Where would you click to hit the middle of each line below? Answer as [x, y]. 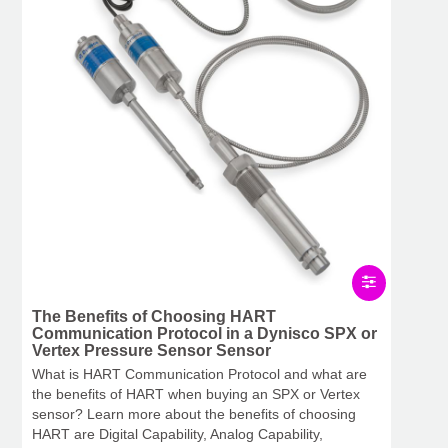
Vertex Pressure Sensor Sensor [151, 351]
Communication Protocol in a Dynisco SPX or [204, 334]
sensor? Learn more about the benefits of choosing [194, 414]
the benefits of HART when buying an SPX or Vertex [196, 394]
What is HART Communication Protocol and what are [199, 374]
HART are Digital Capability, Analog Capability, [177, 434]
